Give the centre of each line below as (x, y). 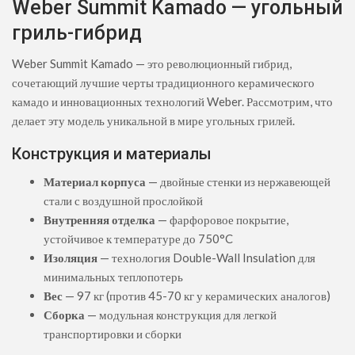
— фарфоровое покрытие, (222, 220)
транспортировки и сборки (113, 334)
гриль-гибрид (77, 33)
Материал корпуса (95, 182)
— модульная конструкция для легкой (181, 315)
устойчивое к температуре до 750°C (138, 239)
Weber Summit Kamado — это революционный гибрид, (152, 64)
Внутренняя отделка (99, 220)
